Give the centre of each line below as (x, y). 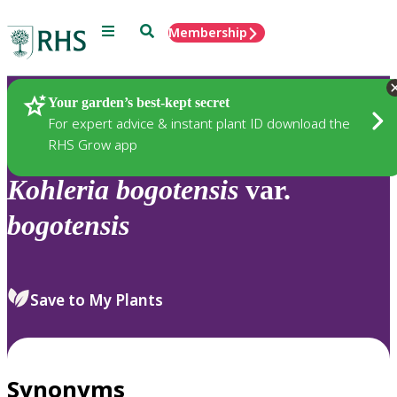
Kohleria (58, 190)
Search (160, 30)
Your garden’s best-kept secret (139, 102)
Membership (208, 32)
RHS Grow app (93, 144)
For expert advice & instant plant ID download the (199, 123)
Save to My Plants (97, 300)
